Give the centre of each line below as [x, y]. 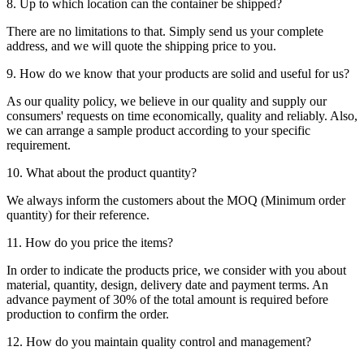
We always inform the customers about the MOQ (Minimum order [176, 201]
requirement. [39, 145]
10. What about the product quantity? [102, 173]
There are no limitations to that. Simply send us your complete [165, 32]
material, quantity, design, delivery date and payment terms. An [167, 285]
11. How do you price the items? [90, 243]
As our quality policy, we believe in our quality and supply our [167, 102]
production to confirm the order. [88, 314]
